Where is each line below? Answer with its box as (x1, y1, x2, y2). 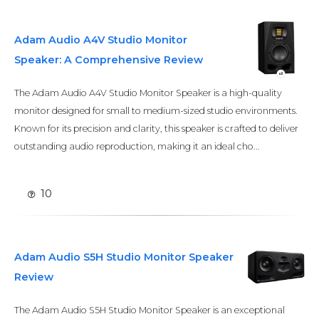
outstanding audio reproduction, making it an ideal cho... (14, 141, 260, 152)
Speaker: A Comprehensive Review (14, 53, 203, 66)
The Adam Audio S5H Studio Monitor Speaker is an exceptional (14, 305, 285, 315)
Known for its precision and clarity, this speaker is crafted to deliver (14, 123, 298, 134)
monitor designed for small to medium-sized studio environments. (14, 105, 298, 116)
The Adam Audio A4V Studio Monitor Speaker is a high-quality (14, 88, 282, 98)
